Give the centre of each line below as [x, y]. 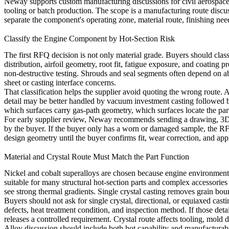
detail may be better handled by [55, 101]
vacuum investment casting [150, 101]
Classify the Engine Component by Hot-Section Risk [89, 39]
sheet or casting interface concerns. [60, 83]
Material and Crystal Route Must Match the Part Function [97, 157]
